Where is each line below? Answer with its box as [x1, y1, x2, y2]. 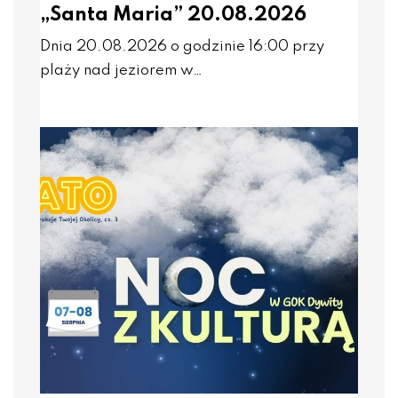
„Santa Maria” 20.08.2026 [40, 5, 306, 25]
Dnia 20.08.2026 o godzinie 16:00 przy [40, 39, 324, 54]
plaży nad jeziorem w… [40, 63, 203, 78]
